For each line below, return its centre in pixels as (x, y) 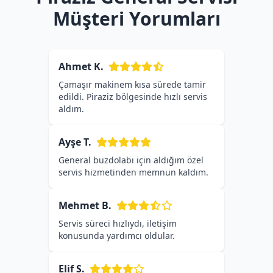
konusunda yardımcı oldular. (117, 236)
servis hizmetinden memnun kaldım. (133, 172)
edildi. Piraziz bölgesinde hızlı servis (133, 97)
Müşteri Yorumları (136, 19)
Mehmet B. (85, 205)
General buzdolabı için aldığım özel (131, 160)
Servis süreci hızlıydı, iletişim (118, 223)
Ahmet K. (81, 66)
